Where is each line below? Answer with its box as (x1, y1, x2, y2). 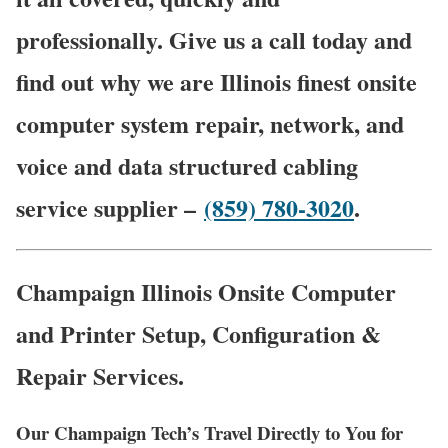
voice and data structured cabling (16, 148, 358, 184)
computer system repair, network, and (16, 106, 404, 142)
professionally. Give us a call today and (16, 22, 412, 58)
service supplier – (16, 190, 204, 226)
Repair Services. (16, 358, 184, 394)
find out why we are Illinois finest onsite (16, 64, 417, 100)
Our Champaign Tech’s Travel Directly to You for (16, 418, 403, 446)
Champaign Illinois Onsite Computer (16, 274, 396, 310)
